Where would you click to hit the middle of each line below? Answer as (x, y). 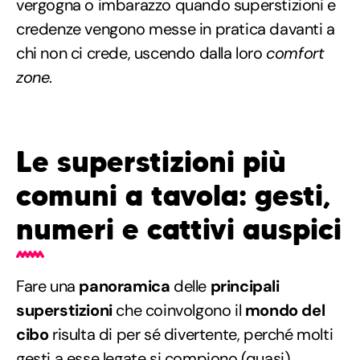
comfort (295, 53)
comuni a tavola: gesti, (174, 195)
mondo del (285, 310)
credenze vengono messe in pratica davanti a (176, 29)
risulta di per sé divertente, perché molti (191, 334)
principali (243, 286)
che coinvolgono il (178, 310)
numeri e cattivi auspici (179, 229)
